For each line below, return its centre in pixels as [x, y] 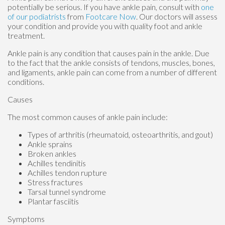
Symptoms [26, 218]
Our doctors [160, 16]
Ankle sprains [50, 144]
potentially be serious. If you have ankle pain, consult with [104, 7]
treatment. [26, 35]
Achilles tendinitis [57, 163]
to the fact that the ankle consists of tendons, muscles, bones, [111, 62]
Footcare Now [111, 16]
